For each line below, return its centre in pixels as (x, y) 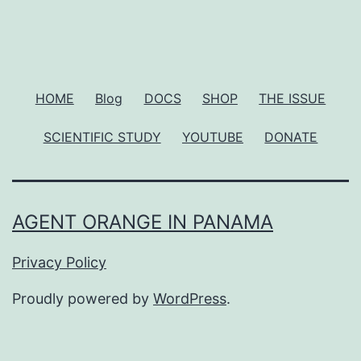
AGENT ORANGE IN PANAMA (143, 222)
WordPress (190, 299)
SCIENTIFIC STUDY (102, 137)
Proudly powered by (83, 299)
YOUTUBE (213, 137)
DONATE (291, 137)
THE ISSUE (293, 98)
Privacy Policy (59, 263)
